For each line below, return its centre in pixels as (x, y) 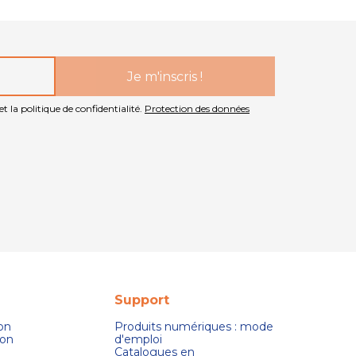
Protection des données (197, 109)
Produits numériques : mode (193, 327)
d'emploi (138, 340)
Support (141, 300)
